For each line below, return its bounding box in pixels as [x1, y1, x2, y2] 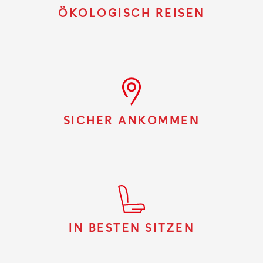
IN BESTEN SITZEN [69, 222, 194, 235]
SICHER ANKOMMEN [63, 115, 200, 127]
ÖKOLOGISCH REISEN [58, 8, 205, 20]
